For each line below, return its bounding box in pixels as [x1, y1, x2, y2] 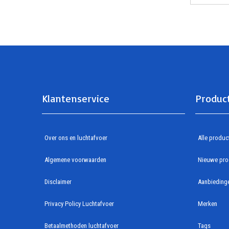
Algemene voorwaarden [44, 155, 106, 164]
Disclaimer [44, 177, 72, 186]
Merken [198, 199, 217, 208]
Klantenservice [42, 91, 109, 105]
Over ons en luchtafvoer [44, 133, 107, 142]
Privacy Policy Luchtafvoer [44, 199, 114, 208]
